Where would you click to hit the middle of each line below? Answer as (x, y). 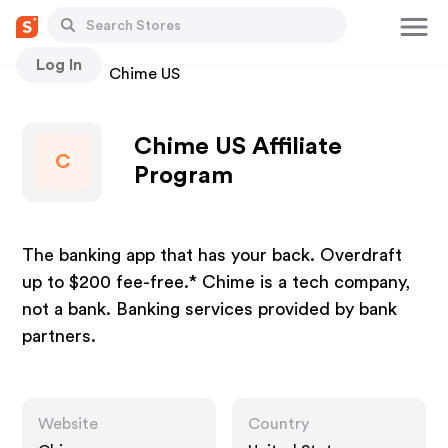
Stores (46, 74)
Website (68, 424)
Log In (59, 64)
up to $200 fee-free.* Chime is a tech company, (216, 282)
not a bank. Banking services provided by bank (210, 309)
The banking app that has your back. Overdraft (212, 255)
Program (184, 176)
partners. (59, 336)
